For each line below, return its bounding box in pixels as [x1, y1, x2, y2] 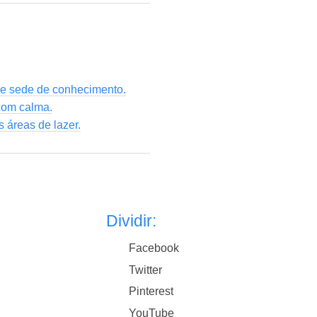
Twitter [129, 263, 163, 276]
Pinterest [129, 285, 174, 298]
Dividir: [106, 212, 157, 231]
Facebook [129, 242, 180, 255]
